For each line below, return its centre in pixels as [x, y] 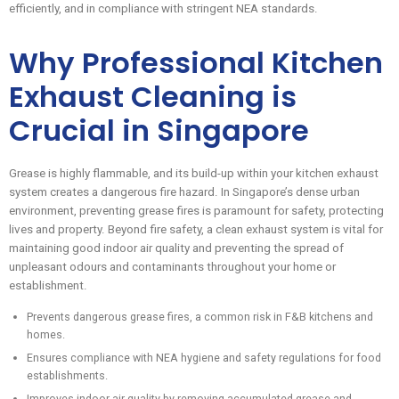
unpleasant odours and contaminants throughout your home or [172, 266]
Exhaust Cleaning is [153, 96]
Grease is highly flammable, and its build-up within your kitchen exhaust [194, 173]
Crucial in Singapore [159, 130]
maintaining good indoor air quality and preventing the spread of [176, 248]
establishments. [67, 375]
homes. [46, 334]
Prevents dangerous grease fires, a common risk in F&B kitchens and [200, 316]
